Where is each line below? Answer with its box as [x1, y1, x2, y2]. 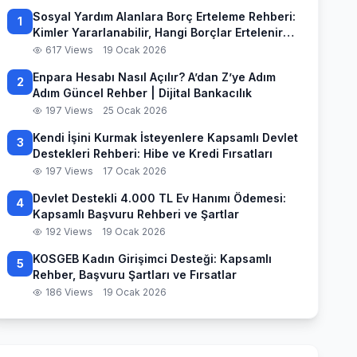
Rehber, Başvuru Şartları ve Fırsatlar [33, 268, 237, 281]
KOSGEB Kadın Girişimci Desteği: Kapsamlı [33, 252, 272, 265]
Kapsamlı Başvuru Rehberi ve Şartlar [33, 207, 239, 221]
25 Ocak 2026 [103, 104, 167, 116]
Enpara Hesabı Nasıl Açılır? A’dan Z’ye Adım [33, 70, 276, 84]
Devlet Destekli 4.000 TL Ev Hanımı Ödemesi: [33, 191, 286, 205]
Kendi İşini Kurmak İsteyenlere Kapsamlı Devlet [33, 131, 298, 144]
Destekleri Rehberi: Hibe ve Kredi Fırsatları [33, 147, 273, 160]
